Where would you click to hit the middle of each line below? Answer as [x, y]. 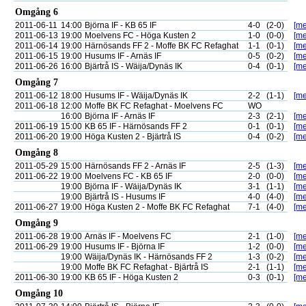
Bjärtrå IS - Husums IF [125, 197]
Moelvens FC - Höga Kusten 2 [140, 36]
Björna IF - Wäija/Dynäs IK [133, 186]
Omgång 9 [37, 223]
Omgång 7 [37, 82]
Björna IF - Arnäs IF [120, 116]
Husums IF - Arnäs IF [123, 56]
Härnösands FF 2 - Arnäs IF [135, 166]
